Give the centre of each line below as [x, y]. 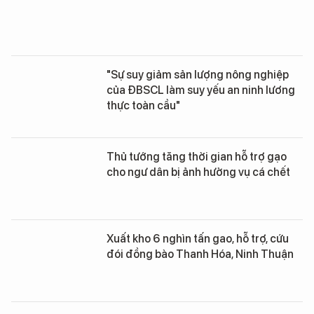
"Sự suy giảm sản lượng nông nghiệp [198, 75]
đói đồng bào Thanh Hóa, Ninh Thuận [200, 254]
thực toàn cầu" [143, 105]
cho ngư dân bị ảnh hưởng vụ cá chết [198, 172]
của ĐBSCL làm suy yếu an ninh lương [201, 90]
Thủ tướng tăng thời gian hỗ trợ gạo [197, 157]
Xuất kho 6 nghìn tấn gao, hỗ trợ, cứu [198, 239]
